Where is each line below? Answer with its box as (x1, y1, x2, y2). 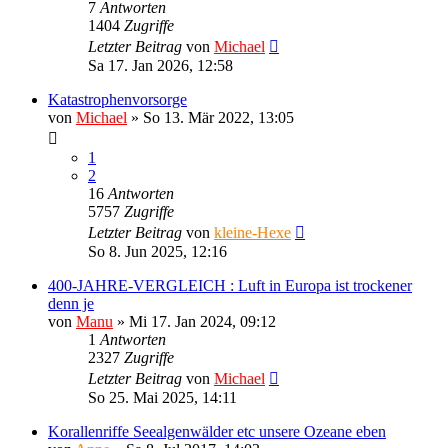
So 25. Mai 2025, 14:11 (88, 388, 237, 406)
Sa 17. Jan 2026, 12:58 (88, 56, 233, 74)
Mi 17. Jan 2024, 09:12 (129, 312, 276, 330)
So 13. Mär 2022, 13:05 (143, 108, 294, 126)
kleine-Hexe (214, 223, 291, 241)
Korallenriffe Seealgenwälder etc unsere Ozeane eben (48, 422, 386, 440)
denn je (48, 294, 94, 312)
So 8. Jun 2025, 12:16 (88, 242, 227, 260)
